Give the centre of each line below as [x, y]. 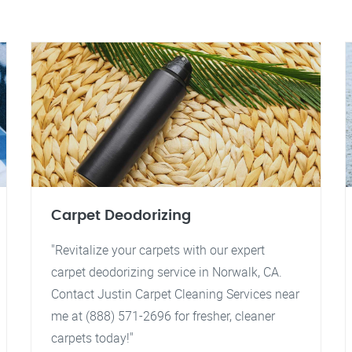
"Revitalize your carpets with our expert [158, 250]
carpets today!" [92, 338]
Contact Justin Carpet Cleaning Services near [175, 294]
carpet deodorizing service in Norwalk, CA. [167, 272]
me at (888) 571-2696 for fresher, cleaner [163, 316]
